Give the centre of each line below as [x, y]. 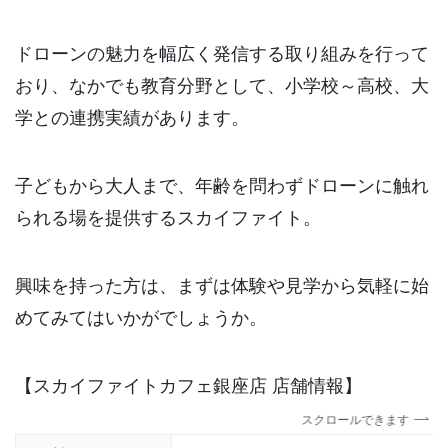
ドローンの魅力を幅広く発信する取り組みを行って [222, 52]
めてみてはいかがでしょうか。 [141, 316]
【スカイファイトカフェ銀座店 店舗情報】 [188, 383]
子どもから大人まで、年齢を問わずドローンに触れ [222, 184]
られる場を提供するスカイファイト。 [168, 216]
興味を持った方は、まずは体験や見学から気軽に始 [222, 284]
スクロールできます [360, 419]
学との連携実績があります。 [132, 116]
